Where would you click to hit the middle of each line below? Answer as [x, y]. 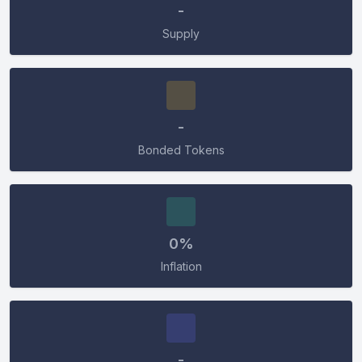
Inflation [181, 266]
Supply [181, 34]
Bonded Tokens [181, 150]
